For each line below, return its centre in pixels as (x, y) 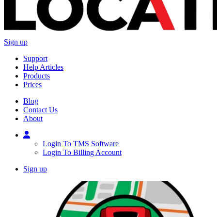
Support (35, 59)
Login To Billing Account (82, 153)
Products (37, 76)
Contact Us (40, 110)
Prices (32, 85)
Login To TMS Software (81, 144)
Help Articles (43, 67)
